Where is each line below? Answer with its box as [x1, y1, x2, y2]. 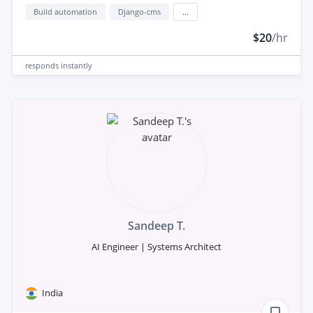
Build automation [34, 6, 97, 17]
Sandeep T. [128, 218, 185, 234]
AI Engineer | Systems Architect [92, 240, 221, 254]
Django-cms [118, 6, 161, 17]
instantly [61, 59, 92, 71]
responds [25, 59, 61, 71]
